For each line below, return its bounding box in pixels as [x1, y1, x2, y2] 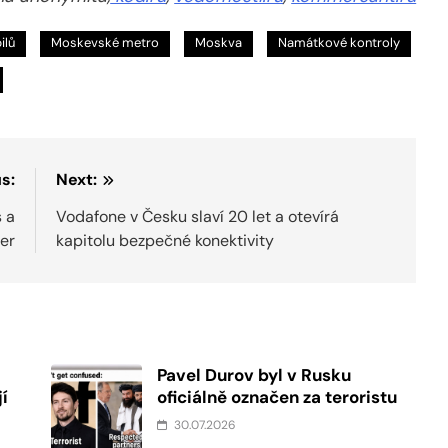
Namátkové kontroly [278, 34, 400, 52]
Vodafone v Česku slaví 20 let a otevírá [56, 206, 340, 228]
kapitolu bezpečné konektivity [56, 230, 275, 252]
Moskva [195, 34, 242, 52]
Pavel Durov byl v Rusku [157, 364, 352, 387]
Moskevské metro [51, 34, 159, 52]
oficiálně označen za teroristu [157, 386, 398, 409]
